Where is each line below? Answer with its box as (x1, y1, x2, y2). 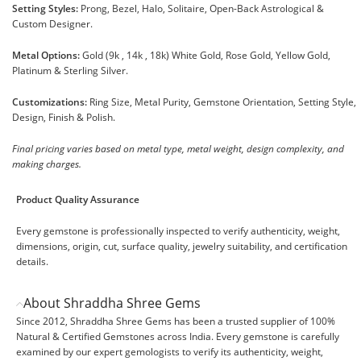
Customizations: (12, 95, 87, 110)
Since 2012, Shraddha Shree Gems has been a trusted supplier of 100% (16, 314, 335, 329)
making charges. (12, 157, 81, 172)
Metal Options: (12, 48, 80, 63)
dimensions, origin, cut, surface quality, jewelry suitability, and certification (16, 239, 347, 254)
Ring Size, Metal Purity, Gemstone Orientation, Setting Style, (87, 95, 356, 110)
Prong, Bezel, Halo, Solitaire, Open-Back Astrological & (78, 2, 324, 16)
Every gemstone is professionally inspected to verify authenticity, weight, (16, 224, 340, 239)
